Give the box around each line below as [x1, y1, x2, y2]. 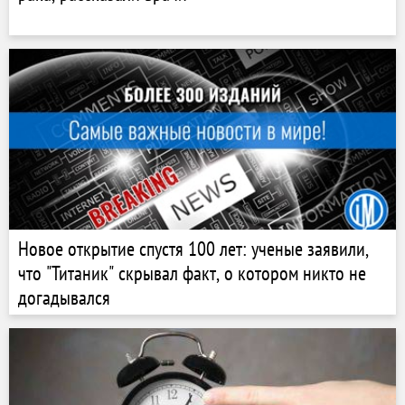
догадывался [18, 285, 110, 310]
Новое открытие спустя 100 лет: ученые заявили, [18, 236, 369, 261]
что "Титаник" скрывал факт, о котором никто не [18, 260, 366, 286]
